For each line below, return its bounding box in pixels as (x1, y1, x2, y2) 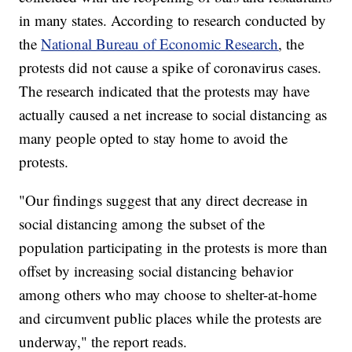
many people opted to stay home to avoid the (19, 128, 288, 148)
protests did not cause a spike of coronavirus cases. (19, 57, 322, 78)
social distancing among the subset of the (19, 214, 266, 234)
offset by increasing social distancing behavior (19, 261, 294, 281)
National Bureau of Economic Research (41, 34, 279, 54)
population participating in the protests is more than (19, 237, 328, 258)
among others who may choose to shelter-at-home (19, 284, 317, 305)
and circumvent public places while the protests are (19, 308, 322, 328)
